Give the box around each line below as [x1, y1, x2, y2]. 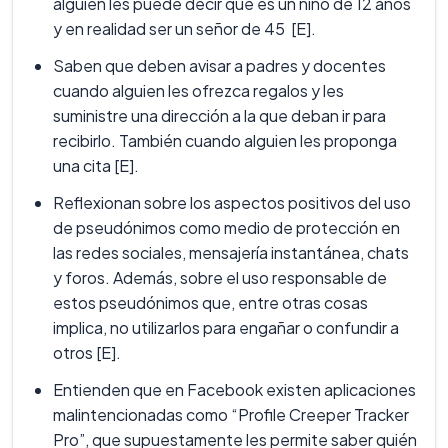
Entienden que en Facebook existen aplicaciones [53, 379, 416, 401]
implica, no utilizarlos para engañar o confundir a [53, 317, 399, 339]
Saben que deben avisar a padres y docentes [53, 55, 386, 77]
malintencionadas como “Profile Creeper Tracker [53, 404, 409, 426]
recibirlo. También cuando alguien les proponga [53, 130, 397, 152]
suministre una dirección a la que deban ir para [53, 105, 386, 127]
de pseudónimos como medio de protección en [53, 217, 400, 239]
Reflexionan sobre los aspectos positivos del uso [53, 192, 411, 214]
